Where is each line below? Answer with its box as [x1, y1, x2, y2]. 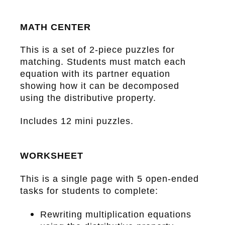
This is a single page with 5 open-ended [20, 173, 199, 184]
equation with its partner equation [20, 69, 170, 79]
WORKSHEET [20, 151, 83, 161]
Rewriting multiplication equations [40, 209, 191, 219]
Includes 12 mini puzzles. [20, 116, 134, 126]
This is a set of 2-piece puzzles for [20, 45, 175, 55]
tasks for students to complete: [20, 185, 158, 196]
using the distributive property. [20, 93, 156, 103]
